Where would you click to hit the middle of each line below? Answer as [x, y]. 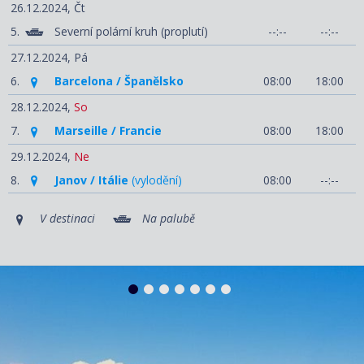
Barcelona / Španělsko [119, 81]
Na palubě [167, 219]
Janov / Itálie [91, 180]
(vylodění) [155, 180]
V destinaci [66, 219]
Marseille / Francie [108, 130]
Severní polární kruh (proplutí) [131, 32]
